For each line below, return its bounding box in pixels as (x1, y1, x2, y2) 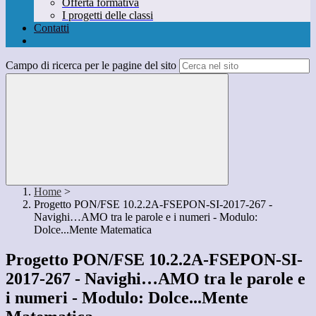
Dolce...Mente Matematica (34, 224, 152, 236)
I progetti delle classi (62, 9, 153, 22)
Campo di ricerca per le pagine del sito (6, 59, 176, 72)
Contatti (34, 22, 69, 35)
